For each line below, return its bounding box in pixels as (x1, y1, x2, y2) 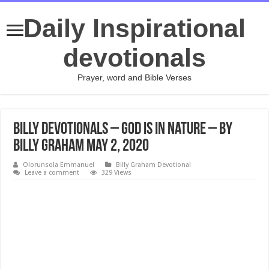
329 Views (101, 169, 132, 177)
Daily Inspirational (23, 14, 246, 43)
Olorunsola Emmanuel (23, 161, 95, 169)
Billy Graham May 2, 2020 (13, 138, 150, 155)
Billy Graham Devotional (116, 161, 192, 169)
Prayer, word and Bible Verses (77, 73, 192, 82)
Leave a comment (25, 169, 80, 177)
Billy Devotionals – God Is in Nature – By (13, 121, 233, 138)
